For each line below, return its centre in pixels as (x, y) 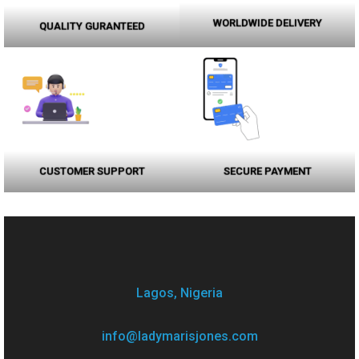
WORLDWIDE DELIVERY (267, 23)
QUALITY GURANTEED (92, 26)
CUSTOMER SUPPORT (92, 171)
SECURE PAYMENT (267, 171)
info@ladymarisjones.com (179, 336)
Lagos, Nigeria (179, 293)
